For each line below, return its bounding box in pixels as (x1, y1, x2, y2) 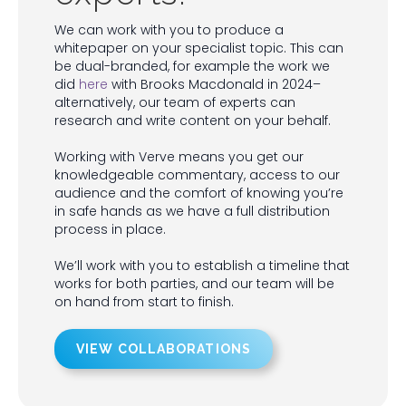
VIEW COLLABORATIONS (76, 341, 251, 356)
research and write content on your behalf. (54, 111, 331, 130)
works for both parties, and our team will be (54, 274, 334, 293)
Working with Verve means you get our (54, 147, 304, 166)
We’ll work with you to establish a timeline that (54, 256, 350, 275)
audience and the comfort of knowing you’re (54, 183, 343, 202)
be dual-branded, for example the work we (54, 56, 330, 75)
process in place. (54, 219, 166, 238)
